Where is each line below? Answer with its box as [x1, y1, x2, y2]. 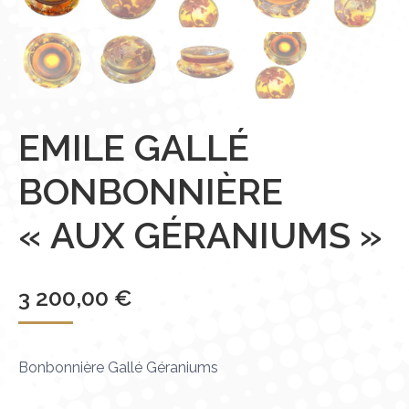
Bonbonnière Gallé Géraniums [18, 359, 218, 377]
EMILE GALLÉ [18, 126, 249, 170]
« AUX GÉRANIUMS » [18, 214, 383, 257]
